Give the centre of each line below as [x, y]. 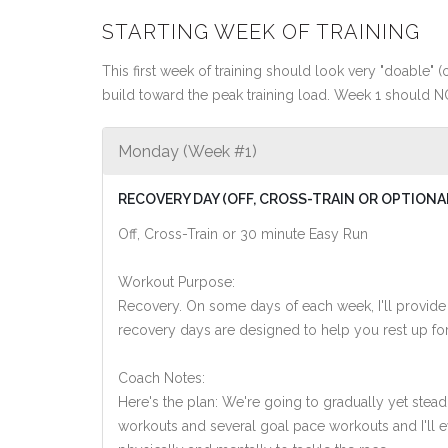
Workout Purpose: [176, 282]
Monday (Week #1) [187, 151]
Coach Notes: [161, 378]
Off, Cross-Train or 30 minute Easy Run [243, 234]
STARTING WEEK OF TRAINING [261, 32]
